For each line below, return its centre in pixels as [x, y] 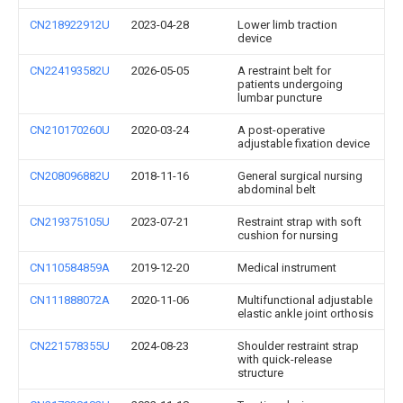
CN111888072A [70, 300]
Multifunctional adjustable [305, 300]
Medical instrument [287, 268]
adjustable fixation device [304, 144]
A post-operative [281, 130]
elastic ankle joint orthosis [305, 314]
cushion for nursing [288, 236]
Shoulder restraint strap [298, 346]
